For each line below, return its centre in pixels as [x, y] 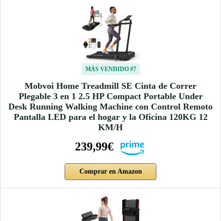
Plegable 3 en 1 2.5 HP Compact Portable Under [110, 96]
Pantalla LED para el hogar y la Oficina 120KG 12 [110, 117]
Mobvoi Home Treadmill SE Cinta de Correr [110, 86]
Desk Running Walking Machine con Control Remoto [110, 106]
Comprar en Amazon [110, 171]
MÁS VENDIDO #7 [110, 69]
